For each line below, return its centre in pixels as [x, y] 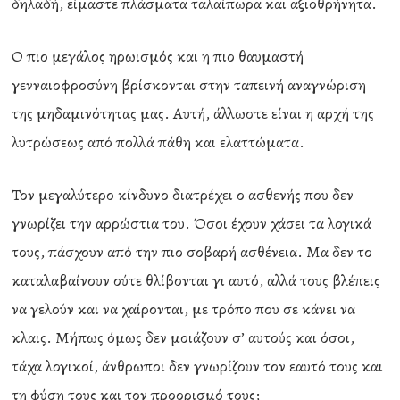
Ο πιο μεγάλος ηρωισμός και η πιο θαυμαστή [158, 56]
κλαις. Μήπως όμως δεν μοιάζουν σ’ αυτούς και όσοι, [183, 337]
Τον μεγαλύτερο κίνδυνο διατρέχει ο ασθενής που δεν [183, 195]
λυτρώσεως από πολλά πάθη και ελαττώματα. [158, 142]
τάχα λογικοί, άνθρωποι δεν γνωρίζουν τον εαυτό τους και [198, 366]
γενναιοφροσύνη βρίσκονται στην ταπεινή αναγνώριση [189, 85]
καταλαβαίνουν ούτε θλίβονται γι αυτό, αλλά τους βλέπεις [196, 280]
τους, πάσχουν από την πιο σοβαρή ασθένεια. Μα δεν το [192, 252]
